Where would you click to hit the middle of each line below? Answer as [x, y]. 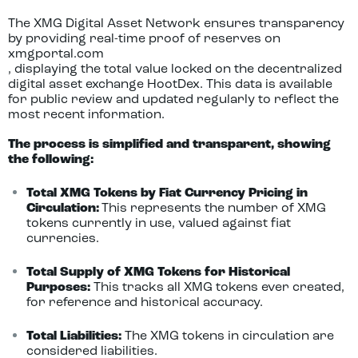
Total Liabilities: [74, 336]
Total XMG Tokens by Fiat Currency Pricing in [167, 193]
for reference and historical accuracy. [144, 303]
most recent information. [86, 115]
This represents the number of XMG [213, 209]
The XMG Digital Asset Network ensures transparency [176, 24]
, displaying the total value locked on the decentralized [175, 70]
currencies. [62, 239]
